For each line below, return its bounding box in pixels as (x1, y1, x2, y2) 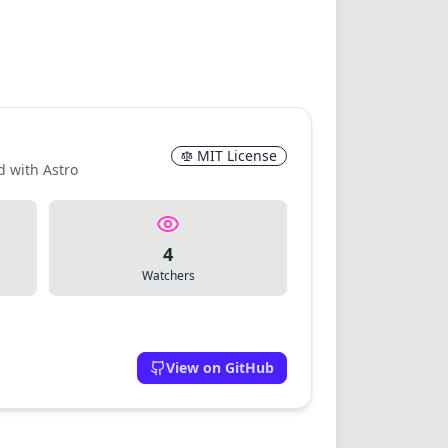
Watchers (141, 266, 195, 284)
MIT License (197, 145, 277, 165)
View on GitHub (166, 357, 274, 377)
